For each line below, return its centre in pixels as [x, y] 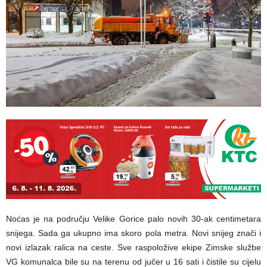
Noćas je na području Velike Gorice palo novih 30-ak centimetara [133, 219]
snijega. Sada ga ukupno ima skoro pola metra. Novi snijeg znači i [133, 233]
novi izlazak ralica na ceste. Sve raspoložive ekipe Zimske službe [133, 248]
